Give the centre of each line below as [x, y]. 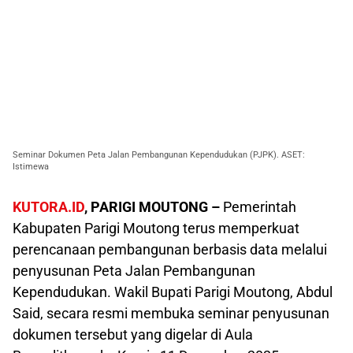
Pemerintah [258, 206]
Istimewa [31, 166]
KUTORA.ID [48, 206]
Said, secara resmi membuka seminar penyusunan [171, 313]
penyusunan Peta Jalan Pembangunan [134, 270]
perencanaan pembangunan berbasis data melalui [170, 249]
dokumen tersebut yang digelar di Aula [133, 334]
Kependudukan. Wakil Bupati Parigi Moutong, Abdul [173, 292]
